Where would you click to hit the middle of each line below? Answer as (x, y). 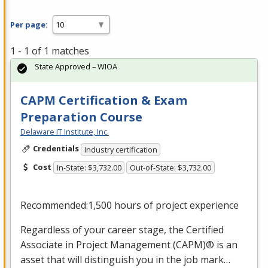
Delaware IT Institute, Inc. (65, 132)
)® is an (220, 245)
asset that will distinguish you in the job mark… (125, 260)
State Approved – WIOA (76, 67)
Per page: (29, 24)
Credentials (56, 149)
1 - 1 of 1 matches (50, 51)
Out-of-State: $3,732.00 (171, 168)
